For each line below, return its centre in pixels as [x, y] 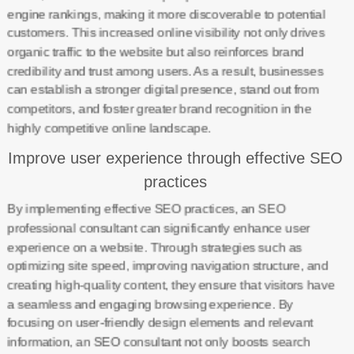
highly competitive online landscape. [109, 128]
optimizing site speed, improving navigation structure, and [167, 266]
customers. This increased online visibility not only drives [166, 33]
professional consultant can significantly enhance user [158, 228]
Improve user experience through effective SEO [175, 158]
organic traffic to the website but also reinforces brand [155, 52]
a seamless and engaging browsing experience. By [150, 304]
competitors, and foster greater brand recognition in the [159, 109]
